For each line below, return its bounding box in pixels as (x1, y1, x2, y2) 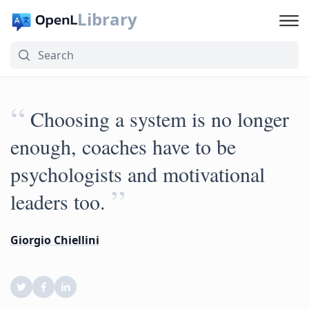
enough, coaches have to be (10, 132, 236, 160)
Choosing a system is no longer (30, 105, 289, 132)
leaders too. (10, 188, 106, 215)
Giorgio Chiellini (10, 232, 99, 248)
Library (77, 8, 137, 30)
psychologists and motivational (10, 160, 265, 188)
